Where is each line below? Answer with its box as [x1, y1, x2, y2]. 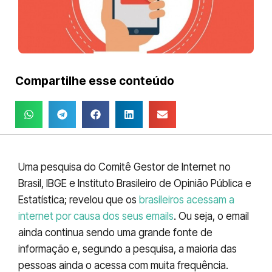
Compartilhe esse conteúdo [15, 73, 174, 88]
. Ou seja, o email [174, 210, 249, 223]
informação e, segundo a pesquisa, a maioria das [18, 243, 237, 256]
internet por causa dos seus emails [18, 210, 174, 223]
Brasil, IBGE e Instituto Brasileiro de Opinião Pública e [18, 177, 251, 190]
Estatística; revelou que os [18, 194, 139, 206]
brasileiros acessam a [139, 194, 234, 206]
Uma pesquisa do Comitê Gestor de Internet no [18, 161, 231, 174]
